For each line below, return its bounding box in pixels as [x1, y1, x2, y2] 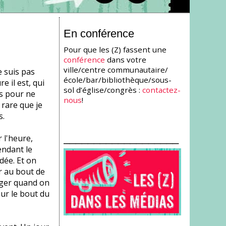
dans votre [105, 54, 147, 65]
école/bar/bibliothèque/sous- [64, 74, 172, 85]
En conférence [64, 27, 135, 40]
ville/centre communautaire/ [64, 64, 168, 75]
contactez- [142, 84, 181, 95]
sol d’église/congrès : [64, 84, 143, 95]
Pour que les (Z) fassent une [64, 44, 167, 54]
